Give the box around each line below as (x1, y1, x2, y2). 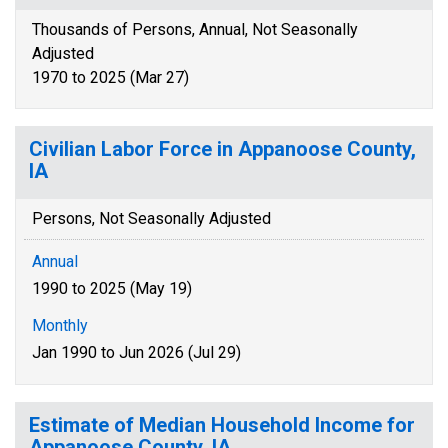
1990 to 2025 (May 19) (32, 279, 192, 298)
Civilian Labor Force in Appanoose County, (29, 137, 416, 161)
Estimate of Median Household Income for (29, 413, 415, 437)
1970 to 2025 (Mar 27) (32, 68, 189, 87)
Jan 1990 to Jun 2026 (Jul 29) (32, 343, 241, 362)
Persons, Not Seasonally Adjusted (32, 209, 271, 228)
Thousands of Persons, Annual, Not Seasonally (32, 20, 358, 39)
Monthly (32, 316, 88, 335)
